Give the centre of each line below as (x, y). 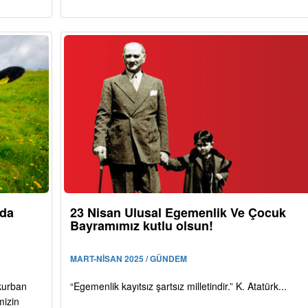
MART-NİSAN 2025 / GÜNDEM (128, 258)
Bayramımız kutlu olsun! (141, 225)
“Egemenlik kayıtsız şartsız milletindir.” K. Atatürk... (178, 286)
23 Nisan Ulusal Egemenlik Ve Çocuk (178, 212)
